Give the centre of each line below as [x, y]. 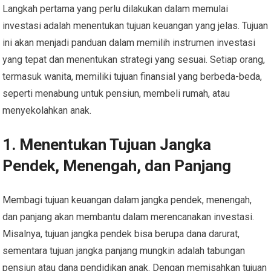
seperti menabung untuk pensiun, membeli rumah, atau [116, 94]
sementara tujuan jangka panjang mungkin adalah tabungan [124, 251]
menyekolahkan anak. [47, 111]
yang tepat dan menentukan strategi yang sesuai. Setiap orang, [134, 60]
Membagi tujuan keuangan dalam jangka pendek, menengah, [127, 200]
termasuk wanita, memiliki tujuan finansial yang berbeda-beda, [132, 77]
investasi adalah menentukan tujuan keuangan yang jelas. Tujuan [135, 26]
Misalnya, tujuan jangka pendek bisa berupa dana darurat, [121, 234]
